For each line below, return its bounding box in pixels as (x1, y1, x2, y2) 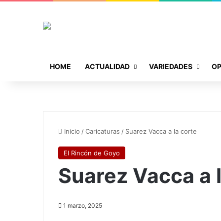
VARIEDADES (149, 62, 192, 71)
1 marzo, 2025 (63, 201, 102, 209)
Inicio (62, 127, 80, 135)
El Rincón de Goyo (64, 148, 120, 157)
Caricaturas (85, 127, 120, 135)
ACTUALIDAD (85, 62, 130, 71)
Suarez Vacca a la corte (125, 127, 197, 135)
